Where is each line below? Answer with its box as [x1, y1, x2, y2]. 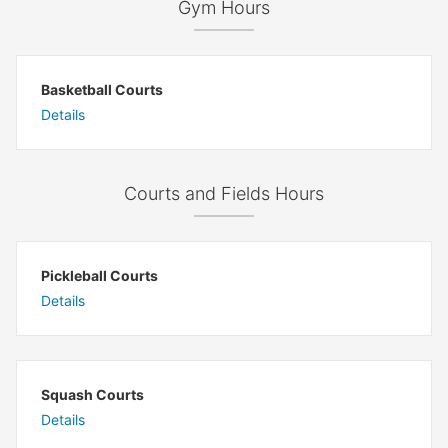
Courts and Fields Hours [124, 183, 324, 204]
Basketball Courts [41, 81, 163, 98]
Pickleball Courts [41, 267, 158, 284]
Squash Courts [41, 386, 144, 403]
